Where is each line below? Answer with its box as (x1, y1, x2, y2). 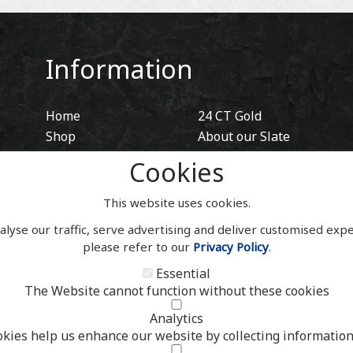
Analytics (150, 310, 203, 327)
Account (46, 189, 93, 207)
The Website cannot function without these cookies (24, 282, 329, 299)
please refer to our (82, 239, 193, 255)
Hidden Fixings (197, 148, 285, 166)
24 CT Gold (197, 107, 262, 125)
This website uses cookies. (102, 195, 251, 210)
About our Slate (197, 128, 290, 146)
